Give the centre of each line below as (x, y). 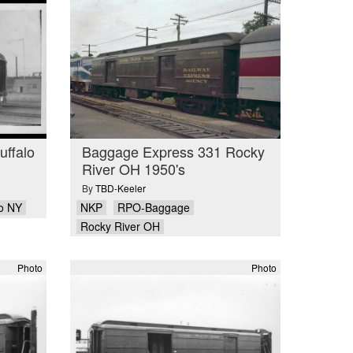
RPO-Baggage (153, 207)
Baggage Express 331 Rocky (173, 151)
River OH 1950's (133, 168)
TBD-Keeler (120, 188)
